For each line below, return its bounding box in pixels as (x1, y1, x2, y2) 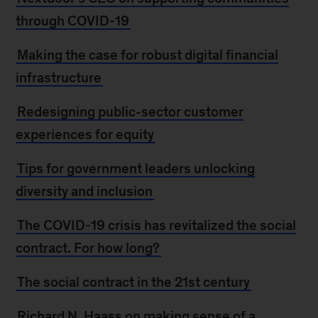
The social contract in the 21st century (17, 274, 251, 290)
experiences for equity (16, 126, 155, 142)
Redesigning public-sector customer (17, 104, 244, 119)
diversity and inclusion (16, 183, 153, 199)
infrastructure (16, 70, 102, 85)
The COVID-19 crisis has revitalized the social (17, 217, 297, 233)
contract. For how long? (16, 240, 160, 256)
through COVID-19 (16, 13, 130, 28)
